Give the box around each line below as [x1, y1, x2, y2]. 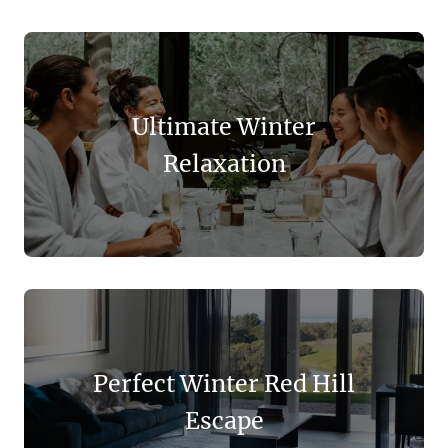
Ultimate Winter [132, 111, 316, 141]
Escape [184, 405, 264, 435]
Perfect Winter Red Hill [93, 368, 355, 398]
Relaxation [162, 148, 286, 178]
